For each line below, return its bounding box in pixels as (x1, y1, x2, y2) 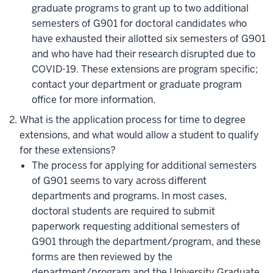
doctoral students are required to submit (32, 205, 215, 218)
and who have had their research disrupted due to (32, 48, 255, 60)
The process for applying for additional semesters (32, 159, 257, 172)
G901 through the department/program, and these (32, 235, 261, 248)
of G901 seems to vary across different (32, 174, 207, 187)
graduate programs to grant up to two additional (32, 2, 249, 15)
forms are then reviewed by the (32, 250, 172, 263)
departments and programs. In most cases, (32, 190, 227, 202)
